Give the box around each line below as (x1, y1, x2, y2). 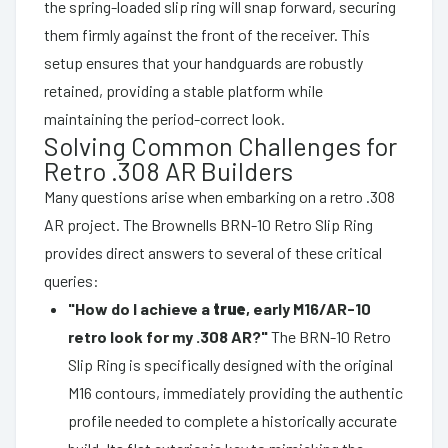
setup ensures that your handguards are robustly (44, 52, 363, 72)
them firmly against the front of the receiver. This (44, 24, 370, 44)
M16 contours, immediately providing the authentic (68, 382, 403, 402)
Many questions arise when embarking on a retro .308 (44, 186, 395, 206)
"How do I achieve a (68, 298, 213, 318)
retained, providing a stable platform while (44, 80, 323, 100)
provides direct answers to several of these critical (44, 242, 382, 262)
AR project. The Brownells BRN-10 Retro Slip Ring (44, 214, 373, 234)
